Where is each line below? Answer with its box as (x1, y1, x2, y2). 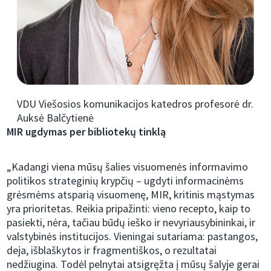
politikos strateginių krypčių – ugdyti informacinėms (7, 174, 244, 188)
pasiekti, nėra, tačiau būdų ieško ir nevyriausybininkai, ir (7, 215, 256, 230)
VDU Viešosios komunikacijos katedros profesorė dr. (17, 97, 253, 111)
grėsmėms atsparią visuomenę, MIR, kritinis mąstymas (7, 188, 255, 202)
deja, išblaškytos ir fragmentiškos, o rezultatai (7, 243, 217, 258)
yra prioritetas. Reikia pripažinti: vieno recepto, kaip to (7, 201, 251, 216)
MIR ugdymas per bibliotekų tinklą (7, 125, 166, 139)
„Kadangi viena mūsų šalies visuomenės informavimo (7, 160, 249, 174)
